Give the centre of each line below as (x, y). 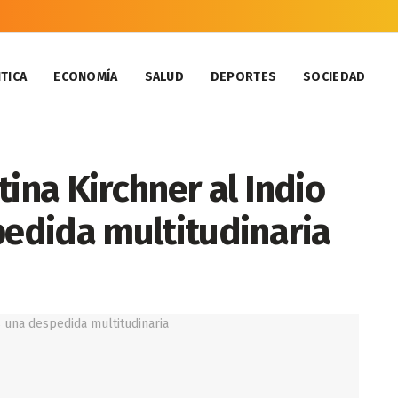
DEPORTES (243, 77)
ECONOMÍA (86, 77)
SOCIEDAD (334, 77)
